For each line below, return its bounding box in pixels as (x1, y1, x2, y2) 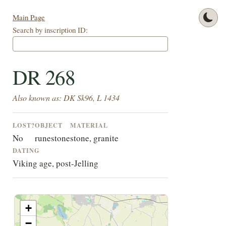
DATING (12, 146, 40, 155)
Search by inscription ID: (12, 25, 88, 35)
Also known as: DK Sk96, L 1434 (12, 92, 120, 103)
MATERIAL (70, 121, 108, 130)
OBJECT (34, 121, 63, 130)
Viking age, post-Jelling (12, 157, 98, 169)
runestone (34, 132, 70, 144)
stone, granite (70, 132, 119, 144)
